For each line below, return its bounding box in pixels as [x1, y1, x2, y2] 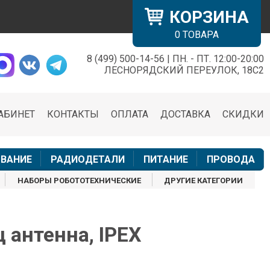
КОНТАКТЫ [47, 108, 99, 121]
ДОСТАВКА [160, 108, 210, 121]
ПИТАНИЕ [143, 154, 188, 166]
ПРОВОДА [206, 154, 255, 166]
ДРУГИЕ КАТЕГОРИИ [164, 176, 243, 186]
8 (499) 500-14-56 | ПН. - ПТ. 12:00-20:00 [87, 53, 264, 64]
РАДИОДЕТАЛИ [50, 154, 125, 166]
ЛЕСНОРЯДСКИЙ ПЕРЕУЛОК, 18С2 [104, 64, 264, 76]
